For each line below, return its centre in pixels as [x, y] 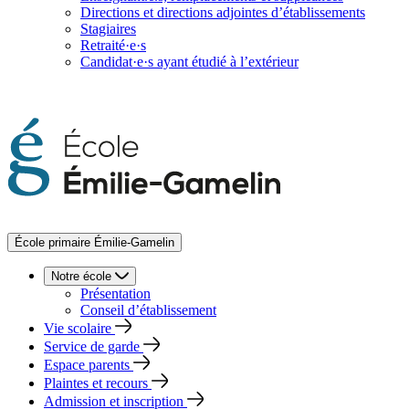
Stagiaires [108, 29]
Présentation [115, 294]
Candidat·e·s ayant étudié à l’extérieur [189, 62]
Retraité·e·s [113, 45]
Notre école [81, 276]
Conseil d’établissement [148, 310]
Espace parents [87, 365]
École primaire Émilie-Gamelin [94, 242]
